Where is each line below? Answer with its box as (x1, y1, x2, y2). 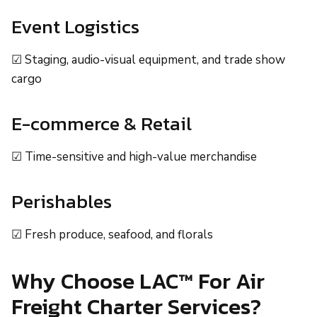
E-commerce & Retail (11, 109, 192, 139)
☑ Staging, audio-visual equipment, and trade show (11, 52, 285, 69)
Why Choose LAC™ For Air (11, 265, 265, 298)
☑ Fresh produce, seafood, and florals (11, 226, 213, 243)
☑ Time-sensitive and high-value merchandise (11, 149, 257, 166)
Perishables (11, 187, 112, 217)
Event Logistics (11, 12, 139, 42)
